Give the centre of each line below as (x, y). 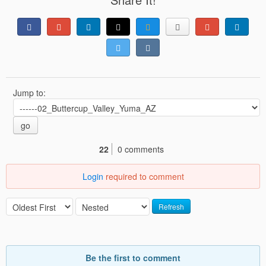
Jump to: (31, 92)
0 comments (141, 149)
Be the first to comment (133, 257)
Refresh (171, 207)
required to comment (143, 176)
